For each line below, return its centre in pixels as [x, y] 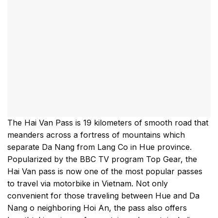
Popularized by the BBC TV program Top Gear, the [102, 159]
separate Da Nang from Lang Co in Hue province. [100, 147]
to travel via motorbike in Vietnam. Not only [88, 184]
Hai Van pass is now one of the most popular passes [105, 172]
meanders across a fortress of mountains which [96, 135]
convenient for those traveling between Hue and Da [103, 196]
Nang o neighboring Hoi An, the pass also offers [97, 208]
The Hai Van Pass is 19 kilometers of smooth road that [108, 123]
